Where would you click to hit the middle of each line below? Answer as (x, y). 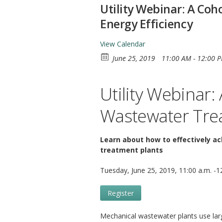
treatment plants (132, 150)
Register (121, 193)
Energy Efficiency (146, 24)
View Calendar (123, 44)
